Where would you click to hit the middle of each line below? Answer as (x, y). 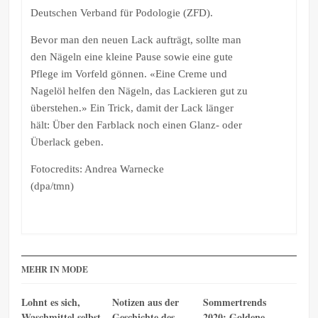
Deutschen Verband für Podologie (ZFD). (121, 12)
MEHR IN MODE (55, 270)
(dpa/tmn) (52, 186)
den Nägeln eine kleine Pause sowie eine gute (131, 56)
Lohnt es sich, (51, 302)
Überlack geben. (67, 142)
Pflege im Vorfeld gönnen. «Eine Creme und (128, 73)
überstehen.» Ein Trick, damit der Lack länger (132, 108)
